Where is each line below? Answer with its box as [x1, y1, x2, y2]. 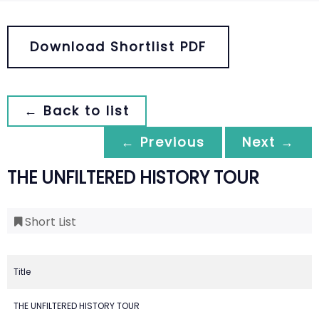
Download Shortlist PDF [30, 38, 206, 56]
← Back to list [24, 102, 130, 120]
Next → [242, 133, 295, 151]
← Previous [121, 133, 205, 151]
